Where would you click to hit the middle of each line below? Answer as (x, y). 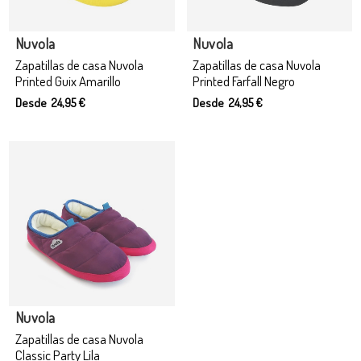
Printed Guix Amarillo (68, 81)
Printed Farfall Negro (244, 81)
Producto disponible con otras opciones (96, 291)
